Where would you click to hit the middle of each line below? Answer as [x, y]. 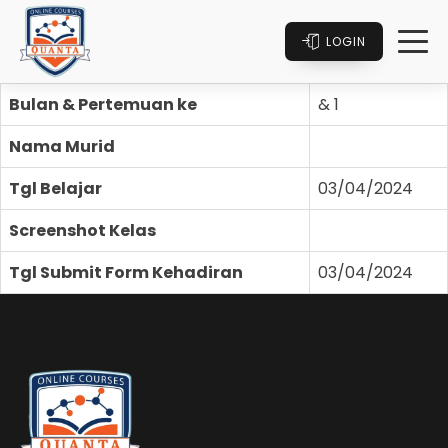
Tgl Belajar [55, 188]
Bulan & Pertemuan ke [103, 104]
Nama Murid [62, 146]
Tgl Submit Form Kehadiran [126, 272]
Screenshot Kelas [82, 230]
